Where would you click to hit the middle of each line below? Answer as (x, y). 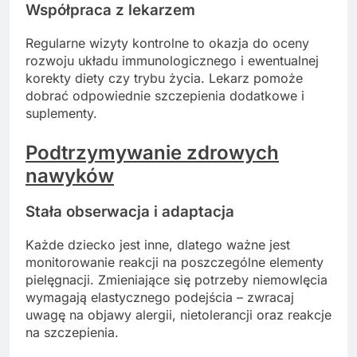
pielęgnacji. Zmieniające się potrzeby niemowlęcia (177, 280)
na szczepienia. (72, 333)
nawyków (70, 175)
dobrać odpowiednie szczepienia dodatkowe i (165, 95)
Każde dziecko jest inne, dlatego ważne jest (158, 245)
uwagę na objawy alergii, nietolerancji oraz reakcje (178, 315)
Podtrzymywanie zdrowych (152, 152)
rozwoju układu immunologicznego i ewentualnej (172, 60)
